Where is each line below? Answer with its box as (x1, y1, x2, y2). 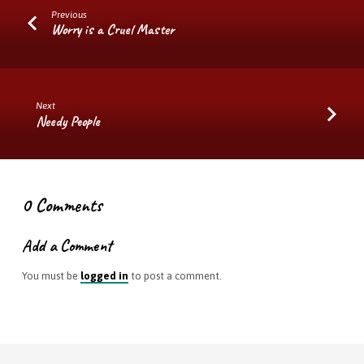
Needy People (36, 111, 101, 130)
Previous (51, 8, 88, 19)
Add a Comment (21, 235, 112, 257)
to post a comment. (128, 269, 222, 282)
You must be (21, 269, 80, 282)
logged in (80, 269, 128, 282)
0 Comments (21, 193, 102, 218)
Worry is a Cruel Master (51, 20, 175, 39)
